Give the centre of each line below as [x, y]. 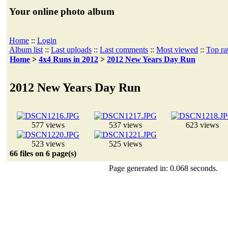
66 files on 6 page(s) [43, 153]
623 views [202, 125]
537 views [125, 125]
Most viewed [177, 49]
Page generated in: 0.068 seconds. [163, 168]
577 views [48, 125]
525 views [125, 144]
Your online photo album [62, 11]
